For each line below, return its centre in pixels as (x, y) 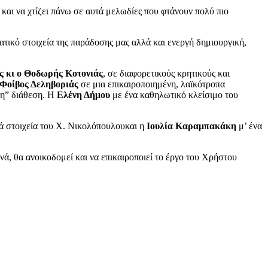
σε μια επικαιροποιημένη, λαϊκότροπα (152, 84)
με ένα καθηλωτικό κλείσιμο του (174, 95)
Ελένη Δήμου (82, 95)
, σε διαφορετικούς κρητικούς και (166, 73)
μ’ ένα (249, 126)
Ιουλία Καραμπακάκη (191, 126)
